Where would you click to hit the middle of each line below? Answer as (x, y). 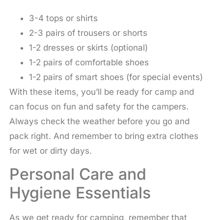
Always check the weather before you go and (99, 121)
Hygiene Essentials (80, 193)
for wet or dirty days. (50, 151)
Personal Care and (78, 174)
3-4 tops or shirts (63, 18)
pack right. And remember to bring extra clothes (104, 136)
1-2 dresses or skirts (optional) (88, 47)
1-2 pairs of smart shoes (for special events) (116, 77)
